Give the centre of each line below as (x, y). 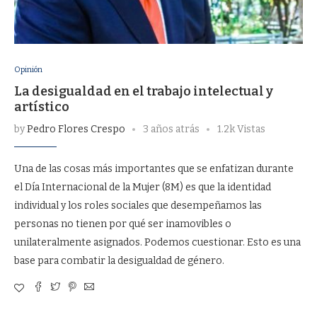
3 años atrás (171, 129)
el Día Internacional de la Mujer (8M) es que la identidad (143, 187)
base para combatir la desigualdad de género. (119, 261)
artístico (42, 107)
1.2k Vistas (241, 129)
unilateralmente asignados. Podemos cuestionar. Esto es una (157, 242)
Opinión (28, 70)
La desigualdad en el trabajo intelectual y (144, 91)
